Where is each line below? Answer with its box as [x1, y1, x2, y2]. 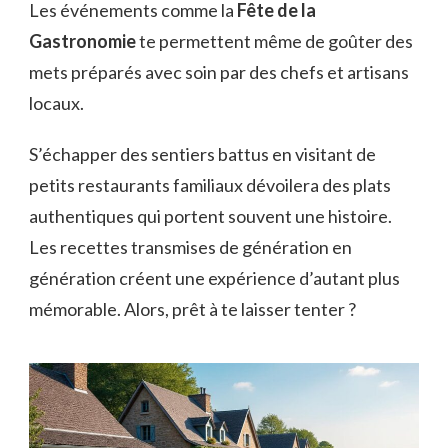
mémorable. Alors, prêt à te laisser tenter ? [29, 297, 356, 320]
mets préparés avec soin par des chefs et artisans [29, 60, 409, 83]
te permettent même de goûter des [136, 29, 413, 52]
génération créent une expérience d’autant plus [29, 266, 400, 289]
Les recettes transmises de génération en [29, 235, 352, 258]
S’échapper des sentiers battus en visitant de [29, 142, 376, 165]
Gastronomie [29, 29, 136, 52]
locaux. [29, 91, 84, 114]
